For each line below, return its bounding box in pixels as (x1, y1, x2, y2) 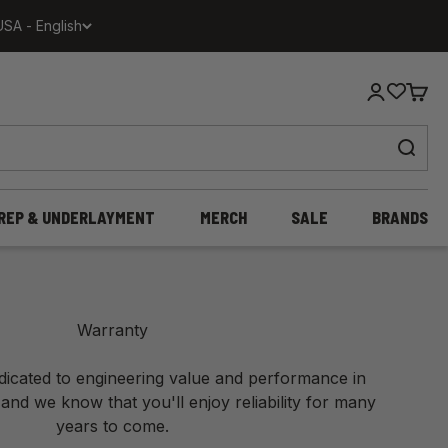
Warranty (76, 320, 148, 341)
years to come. (55, 416, 169, 437)
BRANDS (372, 208, 428, 228)
